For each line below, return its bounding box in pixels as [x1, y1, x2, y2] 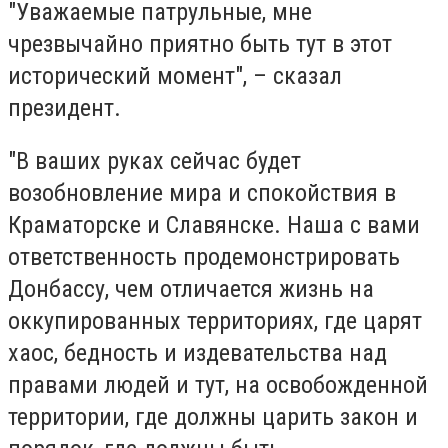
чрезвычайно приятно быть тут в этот [8, 29, 392, 58]
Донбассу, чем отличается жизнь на [8, 275, 374, 304]
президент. [8, 93, 121, 122]
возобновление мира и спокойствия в [8, 179, 396, 208]
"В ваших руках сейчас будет [8, 147, 301, 176]
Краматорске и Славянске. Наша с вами [8, 211, 420, 240]
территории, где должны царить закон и [8, 403, 418, 432]
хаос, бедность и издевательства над [8, 339, 387, 368]
